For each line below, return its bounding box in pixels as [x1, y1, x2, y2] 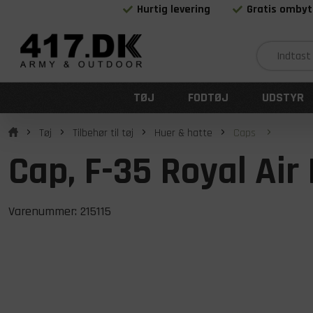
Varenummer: [8, 203, 80, 219]
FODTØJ [188, 89, 228, 105]
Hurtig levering [137, 2, 211, 17]
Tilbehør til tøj [73, 126, 133, 140]
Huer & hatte [154, 126, 212, 140]
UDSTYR [262, 89, 304, 105]
